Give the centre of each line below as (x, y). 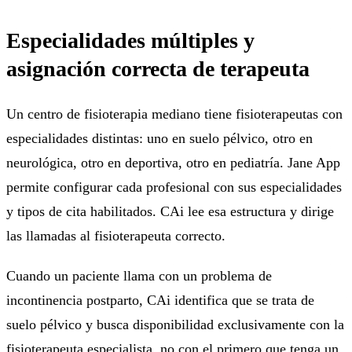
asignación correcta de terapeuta (158, 68)
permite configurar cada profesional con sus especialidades (174, 187)
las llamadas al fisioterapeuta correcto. (116, 235)
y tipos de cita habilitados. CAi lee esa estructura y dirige (170, 211)
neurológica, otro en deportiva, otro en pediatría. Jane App (173, 162)
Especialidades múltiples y (130, 40)
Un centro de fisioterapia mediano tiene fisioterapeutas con (174, 114)
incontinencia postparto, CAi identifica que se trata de (160, 300)
